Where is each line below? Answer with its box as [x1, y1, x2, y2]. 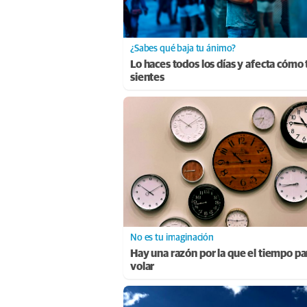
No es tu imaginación [130, 233, 214, 243]
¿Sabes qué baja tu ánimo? [130, 44, 236, 54]
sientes [130, 72, 164, 84]
